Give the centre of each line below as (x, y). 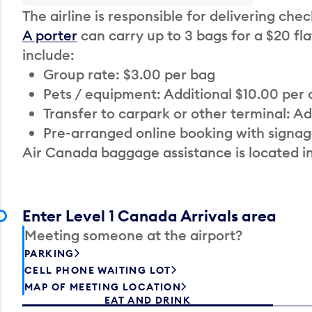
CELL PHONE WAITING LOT (98, 270)
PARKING (49, 253)
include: (48, 54)
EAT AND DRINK (148, 300)
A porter (50, 35)
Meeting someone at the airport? (133, 235)
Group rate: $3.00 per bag (129, 74)
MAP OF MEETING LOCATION (103, 287)
